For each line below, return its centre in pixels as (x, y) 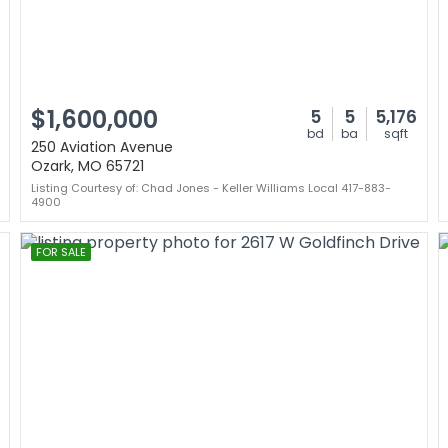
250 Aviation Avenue (102, 147)
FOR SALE (61, 252)
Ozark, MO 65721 (87, 166)
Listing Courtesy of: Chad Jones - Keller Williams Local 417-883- (211, 188)
